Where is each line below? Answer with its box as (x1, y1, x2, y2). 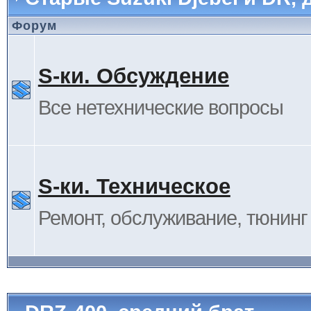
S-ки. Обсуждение (37, 64, 229, 88)
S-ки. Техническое (37, 174, 230, 199)
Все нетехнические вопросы (37, 96, 283, 119)
